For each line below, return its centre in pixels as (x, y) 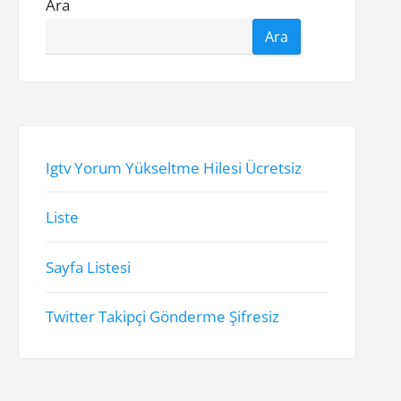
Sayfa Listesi (89, 268)
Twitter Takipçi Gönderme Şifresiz (163, 317)
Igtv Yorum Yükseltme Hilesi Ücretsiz (174, 167)
